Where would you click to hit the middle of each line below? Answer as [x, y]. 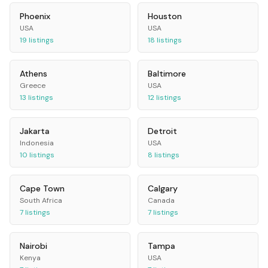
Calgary [163, 189]
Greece [33, 86]
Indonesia [37, 143]
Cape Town [42, 189]
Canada [161, 201]
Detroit [162, 131]
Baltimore [167, 74]
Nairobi [33, 246]
